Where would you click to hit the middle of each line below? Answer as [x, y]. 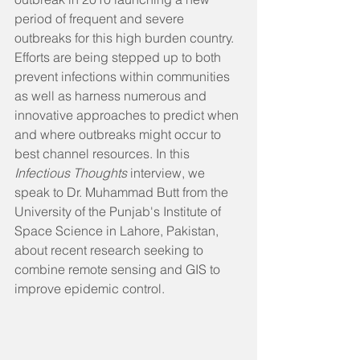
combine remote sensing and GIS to [119, 269]
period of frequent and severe [101, 18]
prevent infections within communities [124, 76]
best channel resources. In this [104, 153]
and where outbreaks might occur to [119, 134]
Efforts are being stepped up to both [119, 57]
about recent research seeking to [110, 250]
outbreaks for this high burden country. [126, 37]
